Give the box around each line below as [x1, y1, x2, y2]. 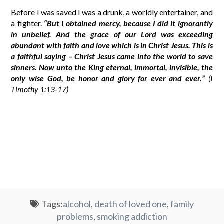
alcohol [62, 198, 91, 210]
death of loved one [94, 198, 167, 210]
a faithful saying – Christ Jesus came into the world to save [11, 51, 213, 61]
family [170, 198, 194, 210]
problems [56, 211, 93, 222]
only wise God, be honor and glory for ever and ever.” [11, 73, 205, 83]
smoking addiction [96, 211, 167, 222]
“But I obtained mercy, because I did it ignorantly [43, 18, 213, 28]
